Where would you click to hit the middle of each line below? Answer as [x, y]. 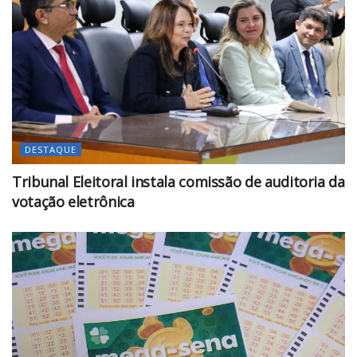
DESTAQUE [51, 149]
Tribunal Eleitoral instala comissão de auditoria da [178, 181]
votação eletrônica [73, 201]
